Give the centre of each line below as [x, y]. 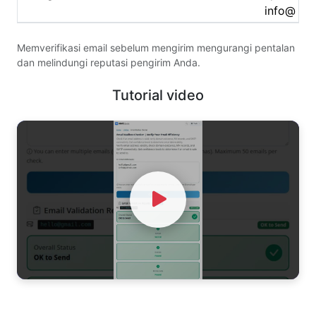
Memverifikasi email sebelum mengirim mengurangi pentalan [156, 47]
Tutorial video [158, 95]
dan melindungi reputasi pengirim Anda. [109, 62]
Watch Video [158, 225]
